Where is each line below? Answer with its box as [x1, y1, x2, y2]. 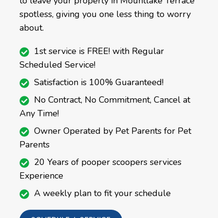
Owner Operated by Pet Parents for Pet [34, 125, 191, 137]
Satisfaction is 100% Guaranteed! [34, 76, 163, 89]
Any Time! [19, 108, 59, 120]
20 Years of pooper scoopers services [34, 156, 182, 168]
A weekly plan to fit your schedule [34, 187, 171, 200]
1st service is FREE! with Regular [34, 45, 164, 57]
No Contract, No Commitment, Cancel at [34, 94, 190, 106]
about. [19, 22, 44, 34]
